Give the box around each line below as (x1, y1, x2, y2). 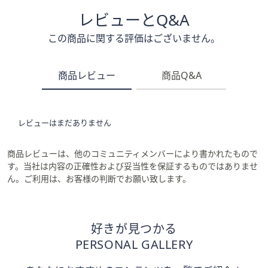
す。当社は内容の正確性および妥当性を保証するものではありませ (7, 160, 258, 172)
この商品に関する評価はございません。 (48, 32, 220, 45)
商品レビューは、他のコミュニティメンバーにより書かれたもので (7, 148, 258, 159)
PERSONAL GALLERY (75, 236, 193, 252)
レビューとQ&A (78, 9, 190, 31)
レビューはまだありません (18, 117, 111, 128)
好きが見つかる (90, 221, 178, 237)
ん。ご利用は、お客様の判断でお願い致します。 (7, 173, 191, 184)
